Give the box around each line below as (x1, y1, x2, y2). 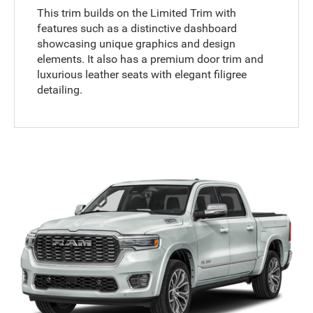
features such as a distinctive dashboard (37, 21, 238, 35)
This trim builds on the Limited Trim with (37, 6, 237, 20)
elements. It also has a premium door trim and (37, 52, 264, 66)
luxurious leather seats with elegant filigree (37, 67, 247, 81)
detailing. (37, 82, 83, 96)
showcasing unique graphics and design (37, 36, 236, 50)
